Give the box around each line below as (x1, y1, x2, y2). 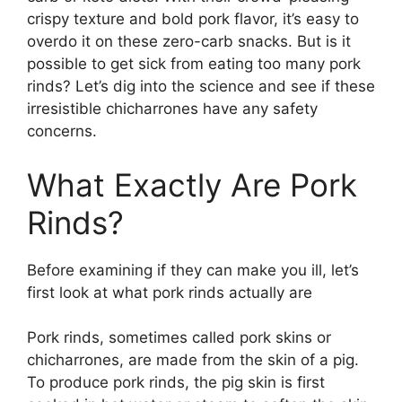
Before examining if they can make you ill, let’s (27, 260, 359, 279)
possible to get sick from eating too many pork (27, 55, 361, 74)
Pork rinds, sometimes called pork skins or (27, 328, 331, 347)
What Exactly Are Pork (27, 165, 357, 204)
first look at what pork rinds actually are (27, 283, 312, 301)
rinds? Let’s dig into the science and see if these (27, 77, 375, 96)
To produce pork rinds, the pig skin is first (27, 373, 325, 392)
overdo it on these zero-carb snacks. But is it (27, 32, 351, 51)
